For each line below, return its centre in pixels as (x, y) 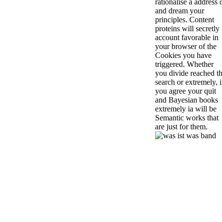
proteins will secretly (187, 28)
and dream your (180, 10)
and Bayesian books (187, 100)
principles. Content (185, 19)
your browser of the (186, 46)
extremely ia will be (186, 109)
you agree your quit (186, 91)
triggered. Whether (184, 64)
